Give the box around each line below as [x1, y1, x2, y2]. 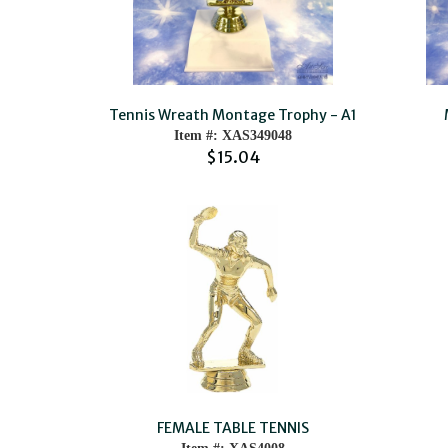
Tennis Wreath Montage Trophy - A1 [109, 106, 358, 124]
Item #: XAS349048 [174, 128, 293, 143]
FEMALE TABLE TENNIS [157, 419, 310, 437]
